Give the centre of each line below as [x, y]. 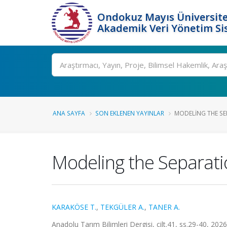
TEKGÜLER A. [122, 207]
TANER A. [164, 207]
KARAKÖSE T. [74, 207]
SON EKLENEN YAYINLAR [130, 113]
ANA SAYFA [69, 113]
